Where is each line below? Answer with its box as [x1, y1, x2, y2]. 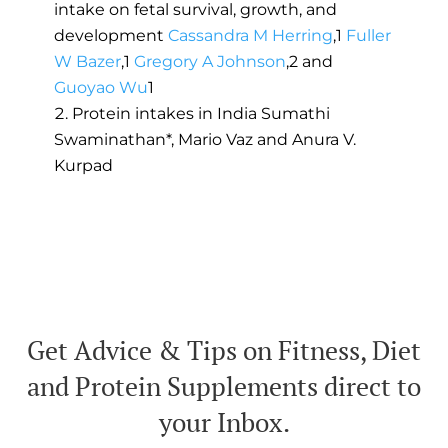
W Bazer [53, 52, 121, 72]
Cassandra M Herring [167, 26, 333, 46]
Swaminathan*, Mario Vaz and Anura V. [53, 130, 356, 150]
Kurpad [53, 156, 113, 176]
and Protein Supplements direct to [27, 369, 421, 404]
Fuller [345, 26, 391, 46]
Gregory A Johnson [133, 52, 286, 72]
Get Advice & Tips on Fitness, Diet [27, 333, 421, 368]
